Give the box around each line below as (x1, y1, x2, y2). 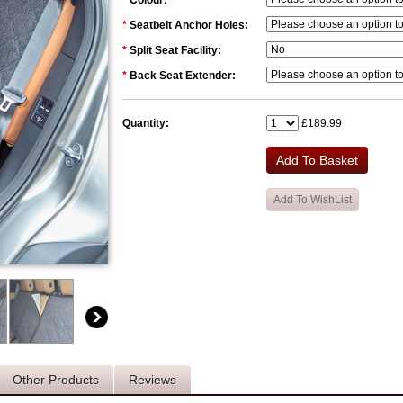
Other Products (13, 372, 99, 387)
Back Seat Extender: (130, 69, 236, 82)
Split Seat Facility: (130, 44, 221, 57)
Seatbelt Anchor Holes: (130, 19, 248, 31)
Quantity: (122, 117, 169, 130)
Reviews (129, 372, 176, 387)
